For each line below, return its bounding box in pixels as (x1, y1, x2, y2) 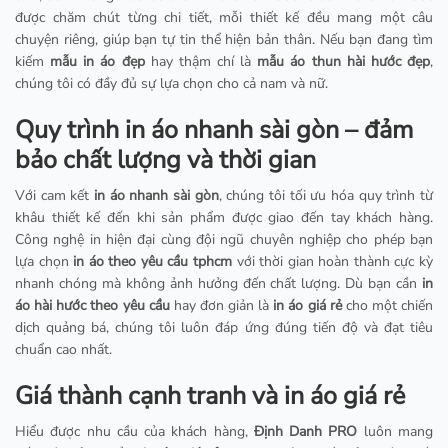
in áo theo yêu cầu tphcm (73, 252, 233, 272)
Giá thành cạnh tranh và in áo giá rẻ (15, 379, 405, 414)
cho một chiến (341, 296, 433, 316)
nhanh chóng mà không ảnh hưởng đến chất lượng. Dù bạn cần (15, 274, 422, 294)
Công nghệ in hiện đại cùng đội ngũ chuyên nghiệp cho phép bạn (15, 230, 433, 250)
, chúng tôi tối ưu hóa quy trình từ (218, 186, 434, 206)
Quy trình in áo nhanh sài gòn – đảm (15, 113, 413, 148)
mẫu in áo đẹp (50, 52, 145, 72)
